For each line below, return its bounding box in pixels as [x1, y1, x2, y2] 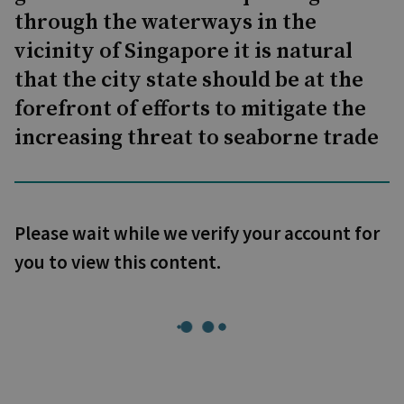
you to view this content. [14, 250, 221, 274]
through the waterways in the [14, 9, 317, 36]
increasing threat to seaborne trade [14, 124, 379, 151]
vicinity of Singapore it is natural [14, 38, 353, 65]
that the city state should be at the [14, 67, 363, 94]
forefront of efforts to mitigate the [14, 96, 366, 123]
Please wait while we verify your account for [14, 221, 380, 245]
